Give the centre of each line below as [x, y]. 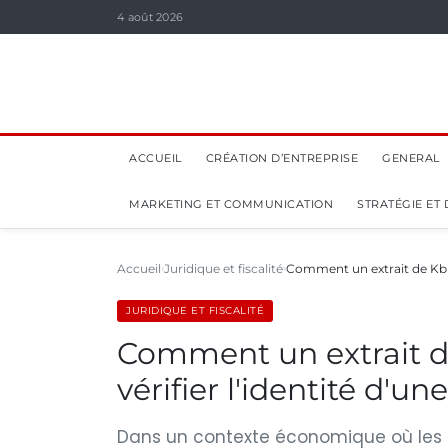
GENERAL [411, 158]
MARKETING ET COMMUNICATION [231, 204]
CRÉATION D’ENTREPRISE [281, 158]
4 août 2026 [150, 17]
